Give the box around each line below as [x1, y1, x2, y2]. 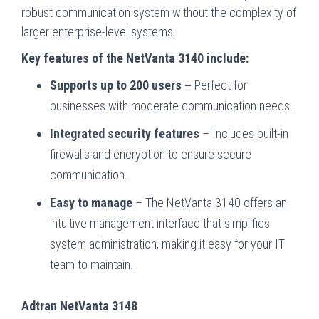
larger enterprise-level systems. [21, 24, 176, 40]
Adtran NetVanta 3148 [21, 298, 137, 314]
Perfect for [192, 78, 247, 93]
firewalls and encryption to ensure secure [50, 147, 251, 162]
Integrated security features [50, 126, 202, 142]
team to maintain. [50, 257, 133, 273]
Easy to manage [50, 195, 135, 211]
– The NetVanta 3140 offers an [135, 195, 287, 211]
